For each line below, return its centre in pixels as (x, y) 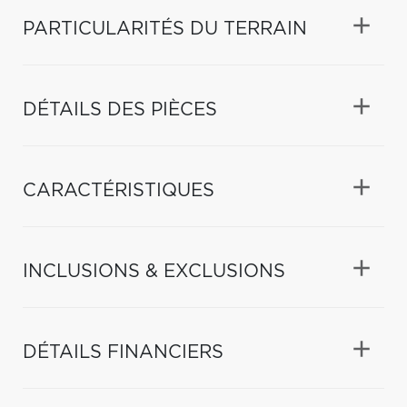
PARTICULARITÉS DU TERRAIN (165, 29)
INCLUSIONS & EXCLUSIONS (154, 271)
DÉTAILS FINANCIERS (123, 352)
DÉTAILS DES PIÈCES (120, 109)
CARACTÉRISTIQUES (119, 190)
